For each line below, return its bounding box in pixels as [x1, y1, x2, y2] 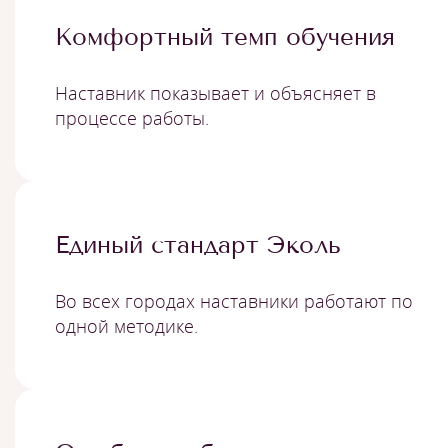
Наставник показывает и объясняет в [55, 81, 376, 105]
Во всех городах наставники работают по [55, 289, 413, 313]
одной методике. [55, 314, 198, 338]
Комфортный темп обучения [55, 22, 395, 51]
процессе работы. [55, 106, 209, 130]
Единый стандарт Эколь [55, 230, 341, 259]
